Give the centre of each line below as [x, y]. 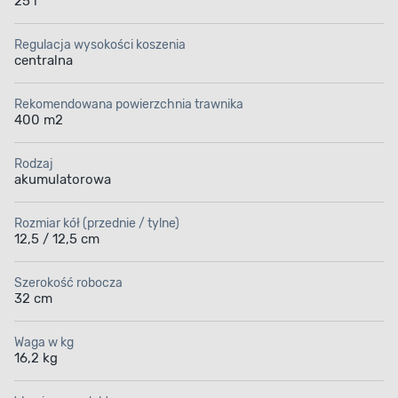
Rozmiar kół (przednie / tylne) [97, 224]
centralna [44, 61]
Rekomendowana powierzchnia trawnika [129, 105]
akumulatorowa [63, 180]
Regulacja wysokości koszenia [100, 45]
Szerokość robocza [68, 283]
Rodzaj [34, 164]
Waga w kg [44, 343]
